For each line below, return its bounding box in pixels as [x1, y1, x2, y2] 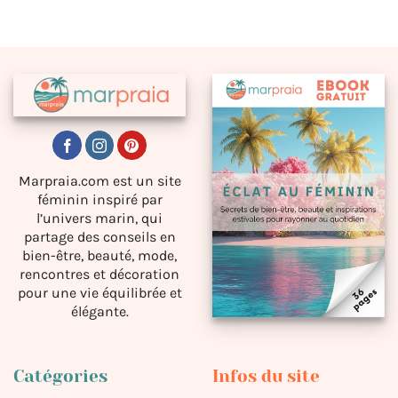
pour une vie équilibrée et [17, 284, 182, 302]
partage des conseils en [23, 228, 176, 246]
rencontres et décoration [20, 266, 179, 283]
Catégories [13, 366, 107, 387]
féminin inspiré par [36, 191, 163, 209]
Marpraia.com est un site [18, 172, 181, 190]
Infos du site [212, 366, 320, 387]
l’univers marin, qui [36, 210, 163, 227]
